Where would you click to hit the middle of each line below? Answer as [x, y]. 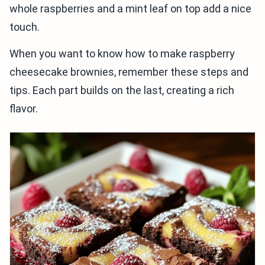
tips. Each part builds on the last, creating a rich [122, 91]
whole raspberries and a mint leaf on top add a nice [130, 9]
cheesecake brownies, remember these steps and [129, 72]
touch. [25, 27]
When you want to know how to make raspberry [122, 54]
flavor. [24, 109]
